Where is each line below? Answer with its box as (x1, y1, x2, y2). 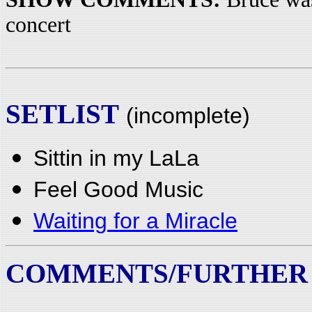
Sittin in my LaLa (33, 146, 199, 171)
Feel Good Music (33, 177, 203, 202)
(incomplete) (126, 103, 250, 128)
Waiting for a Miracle (33, 208, 237, 233)
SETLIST (6, 99, 119, 129)
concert (6, 13, 71, 37)
